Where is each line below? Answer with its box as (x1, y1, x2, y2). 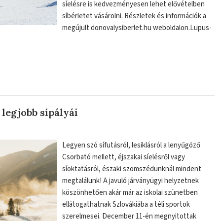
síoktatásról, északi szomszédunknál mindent (62, 163, 202, 174)
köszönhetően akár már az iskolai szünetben (62, 187, 198, 198)
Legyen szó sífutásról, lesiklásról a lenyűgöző (62, 140, 201, 150)
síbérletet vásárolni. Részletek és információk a (62, 11, 207, 21)
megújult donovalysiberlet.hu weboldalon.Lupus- (62, 23, 212, 33)
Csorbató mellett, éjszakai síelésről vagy (62, 151, 185, 162)
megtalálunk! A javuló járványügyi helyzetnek (62, 175, 199, 186)
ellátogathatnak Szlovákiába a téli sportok (62, 199, 190, 210)
